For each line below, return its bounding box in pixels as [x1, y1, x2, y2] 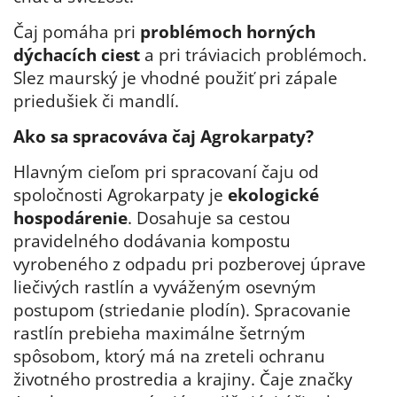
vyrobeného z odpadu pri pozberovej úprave [13, 253, 366, 276]
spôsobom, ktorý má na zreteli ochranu [13, 345, 325, 368]
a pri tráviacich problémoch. [140, 43, 367, 66]
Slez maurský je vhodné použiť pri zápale [13, 66, 338, 90]
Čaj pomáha [13, 20, 113, 43]
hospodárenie [13, 206, 128, 230]
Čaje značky [260, 368, 353, 391]
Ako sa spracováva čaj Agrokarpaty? [13, 125, 314, 148]
